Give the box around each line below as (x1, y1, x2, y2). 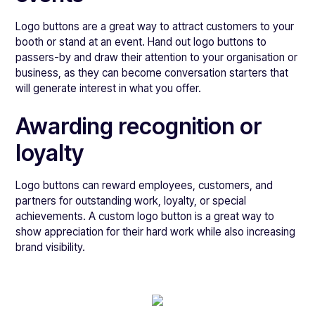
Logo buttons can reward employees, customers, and (15, 179, 274, 192)
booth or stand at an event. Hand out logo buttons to (15, 35, 267, 49)
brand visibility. (15, 240, 86, 254)
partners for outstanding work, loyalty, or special (15, 194, 247, 207)
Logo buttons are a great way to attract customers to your (15, 20, 295, 33)
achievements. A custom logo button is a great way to (15, 210, 275, 223)
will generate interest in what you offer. (15, 82, 202, 95)
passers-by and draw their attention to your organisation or (15, 51, 298, 64)
